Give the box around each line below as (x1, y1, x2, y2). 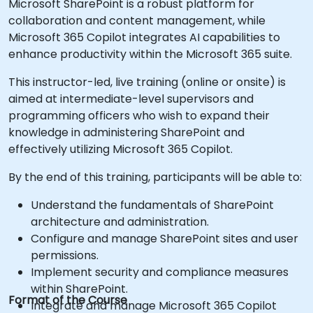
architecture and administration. (31, 214, 209, 230)
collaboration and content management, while (8, 13, 265, 29)
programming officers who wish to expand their (8, 108, 270, 124)
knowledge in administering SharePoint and (8, 124, 245, 140)
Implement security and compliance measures (31, 264, 289, 280)
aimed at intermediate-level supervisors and (8, 91, 254, 107)
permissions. (31, 247, 99, 263)
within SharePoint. (31, 281, 128, 297)
